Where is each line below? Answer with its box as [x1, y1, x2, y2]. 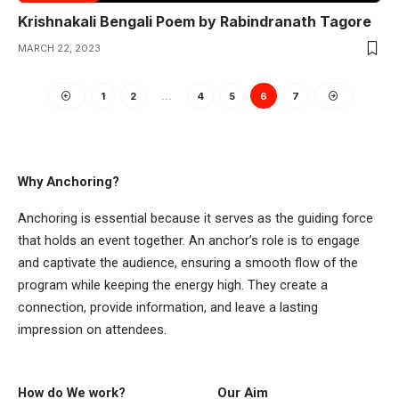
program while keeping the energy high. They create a [18, 276, 328, 293]
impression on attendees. [18, 321, 167, 338]
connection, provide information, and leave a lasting [18, 298, 318, 315]
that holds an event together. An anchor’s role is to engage [18, 232, 360, 248]
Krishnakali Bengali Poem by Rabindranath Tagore [18, 12, 371, 31]
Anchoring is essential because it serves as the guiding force [18, 209, 373, 226]
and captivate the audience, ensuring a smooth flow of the [18, 254, 358, 271]
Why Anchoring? [18, 173, 119, 190]
